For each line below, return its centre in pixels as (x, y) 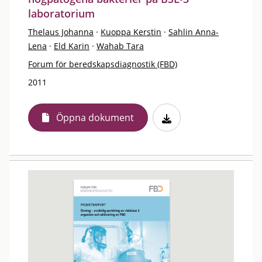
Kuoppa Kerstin (131, 32)
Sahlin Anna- (194, 32)
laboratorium (61, 13)
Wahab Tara (120, 46)
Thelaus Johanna (61, 32)
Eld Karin (72, 46)
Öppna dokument (95, 118)
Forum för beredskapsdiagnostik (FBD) (103, 64)
